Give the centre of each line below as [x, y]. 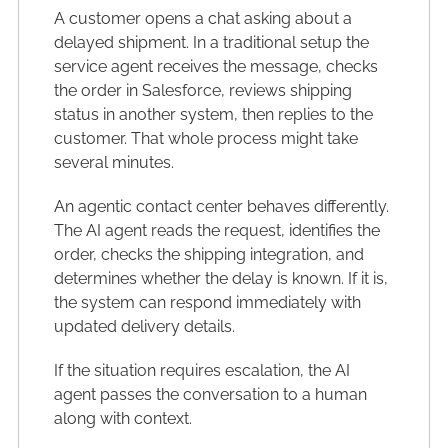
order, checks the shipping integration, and [208, 255]
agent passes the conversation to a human [210, 395]
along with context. [122, 419]
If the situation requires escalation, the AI [201, 371]
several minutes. [113, 163]
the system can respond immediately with [207, 303]
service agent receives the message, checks [215, 67]
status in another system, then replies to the [213, 115]
